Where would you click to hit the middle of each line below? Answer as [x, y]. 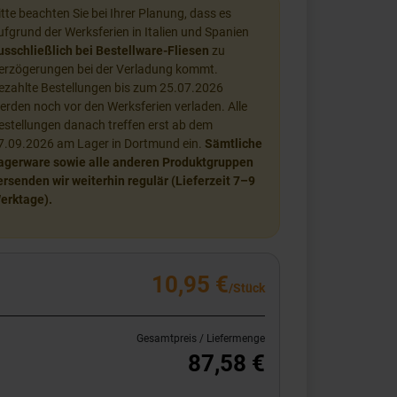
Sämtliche [234, 144]
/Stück [247, 288]
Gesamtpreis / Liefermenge [201, 339]
